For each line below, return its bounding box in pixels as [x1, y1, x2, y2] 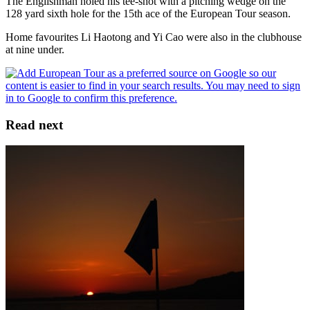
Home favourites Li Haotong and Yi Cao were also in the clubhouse [6, 30, 302, 43]
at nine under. [6, 43, 64, 55]
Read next [6, 117, 63, 132]
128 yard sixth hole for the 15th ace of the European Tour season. [6, 7, 291, 19]
